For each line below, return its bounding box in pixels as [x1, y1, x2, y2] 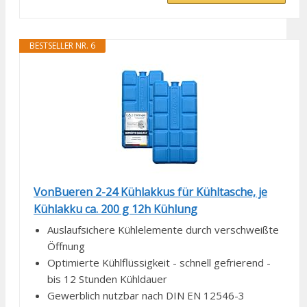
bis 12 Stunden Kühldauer [47, 272, 167, 286]
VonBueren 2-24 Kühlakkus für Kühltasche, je [34, 184, 267, 200]
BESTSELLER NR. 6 [29, 40, 95, 52]
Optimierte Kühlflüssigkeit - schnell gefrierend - [47, 256, 271, 270]
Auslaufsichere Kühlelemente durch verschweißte [47, 223, 279, 237]
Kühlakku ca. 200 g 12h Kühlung [34, 201, 197, 217]
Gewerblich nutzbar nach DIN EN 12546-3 [47, 288, 245, 303]
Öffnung [47, 239, 85, 254]
